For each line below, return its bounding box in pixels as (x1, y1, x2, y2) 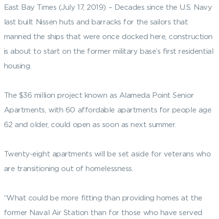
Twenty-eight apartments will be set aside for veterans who (3, 150, 211, 158)
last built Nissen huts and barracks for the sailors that (3, 18, 188, 26)
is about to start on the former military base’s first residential (3, 47, 214, 55)
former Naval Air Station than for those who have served (3, 208, 202, 217)
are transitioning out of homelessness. (3, 164, 133, 173)
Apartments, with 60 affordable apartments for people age (3, 106, 212, 114)
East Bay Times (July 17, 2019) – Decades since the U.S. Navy (3, 3, 212, 11)
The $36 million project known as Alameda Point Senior (3, 91, 194, 99)
